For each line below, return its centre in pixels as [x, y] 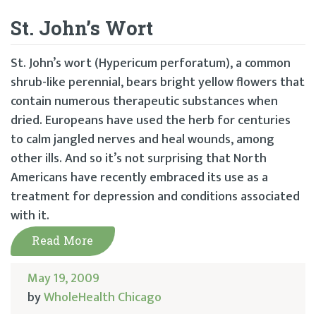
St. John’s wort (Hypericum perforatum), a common [151, 64]
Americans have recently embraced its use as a [139, 178]
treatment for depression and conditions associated [155, 197]
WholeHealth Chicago [103, 298]
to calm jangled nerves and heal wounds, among [142, 140]
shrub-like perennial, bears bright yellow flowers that [158, 83]
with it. [30, 216]
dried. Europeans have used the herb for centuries [151, 121]
